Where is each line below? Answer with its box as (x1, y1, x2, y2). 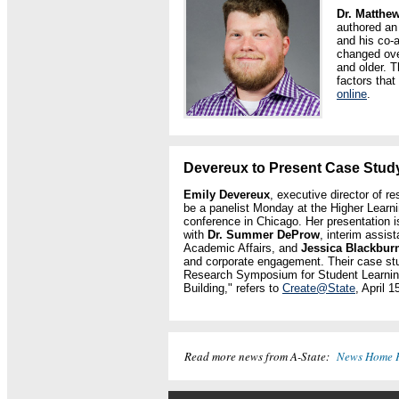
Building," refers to (183, 281, 282, 295)
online (337, 87, 367, 101)
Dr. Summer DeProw (208, 228, 320, 241)
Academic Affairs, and (183, 241, 301, 255)
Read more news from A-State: (184, 348, 337, 364)
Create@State (282, 281, 355, 295)
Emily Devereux (183, 188, 270, 201)
